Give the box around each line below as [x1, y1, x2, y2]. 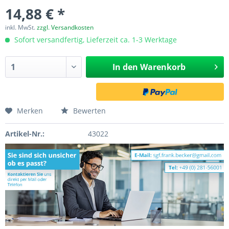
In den [112, 61, 138, 73]
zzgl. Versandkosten [37, 23, 94, 32]
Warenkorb [140, 61, 186, 73]
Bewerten [71, 106, 106, 116]
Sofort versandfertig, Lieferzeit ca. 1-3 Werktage [12, 35, 177, 44]
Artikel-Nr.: [5, 129, 44, 139]
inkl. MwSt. [5, 23, 37, 32]
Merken [17, 106, 43, 116]
